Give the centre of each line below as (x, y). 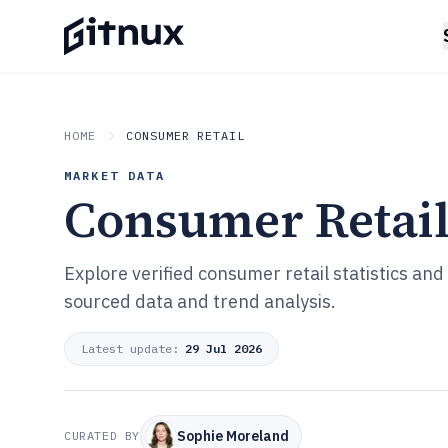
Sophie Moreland (233, 436)
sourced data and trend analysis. (200, 301)
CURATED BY (102, 435)
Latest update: (130, 348)
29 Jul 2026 (223, 348)
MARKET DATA (114, 175)
